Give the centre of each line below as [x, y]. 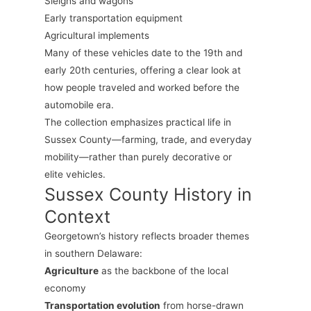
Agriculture [71, 271]
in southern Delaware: [93, 254]
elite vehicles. [75, 175]
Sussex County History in [148, 195]
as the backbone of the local [163, 271]
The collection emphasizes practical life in [137, 123]
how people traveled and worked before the [142, 88]
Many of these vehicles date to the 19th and [143, 53]
